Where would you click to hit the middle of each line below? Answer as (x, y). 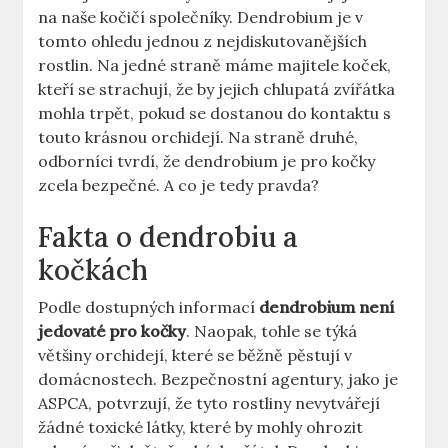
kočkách (93, 270)
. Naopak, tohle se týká (272, 331)
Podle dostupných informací (149, 307)
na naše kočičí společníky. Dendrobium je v (201, 17)
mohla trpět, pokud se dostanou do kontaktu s (215, 113)
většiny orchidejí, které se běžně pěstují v (195, 355)
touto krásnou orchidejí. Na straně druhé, (198, 137)
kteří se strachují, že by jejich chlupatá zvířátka (217, 89)
